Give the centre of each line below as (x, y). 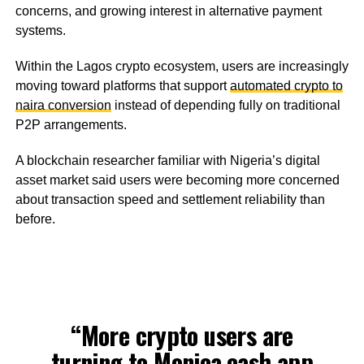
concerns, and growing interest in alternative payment (168, 11)
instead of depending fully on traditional (225, 106)
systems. (40, 31)
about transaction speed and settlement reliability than (170, 200)
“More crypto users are (182, 336)
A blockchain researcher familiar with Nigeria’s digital (167, 161)
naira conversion (63, 106)
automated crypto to (286, 86)
